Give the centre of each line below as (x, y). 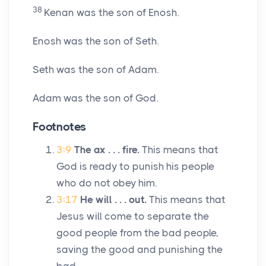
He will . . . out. (113, 200)
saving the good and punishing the (140, 250)
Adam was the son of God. (95, 98)
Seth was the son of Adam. (96, 70)
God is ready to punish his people (135, 167)
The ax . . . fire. (107, 150)
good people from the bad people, (137, 233)
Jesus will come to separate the (133, 216)
